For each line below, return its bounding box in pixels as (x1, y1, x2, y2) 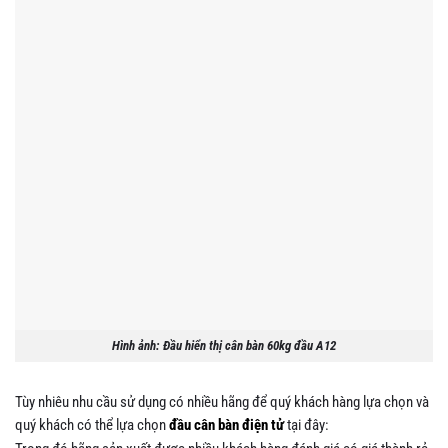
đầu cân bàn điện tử (169, 415, 284, 434)
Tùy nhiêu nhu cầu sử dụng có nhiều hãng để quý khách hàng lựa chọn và (15, 392, 429, 411)
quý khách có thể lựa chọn (15, 415, 169, 434)
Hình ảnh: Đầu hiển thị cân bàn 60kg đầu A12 (112, 338, 336, 354)
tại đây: (284, 415, 329, 434)
